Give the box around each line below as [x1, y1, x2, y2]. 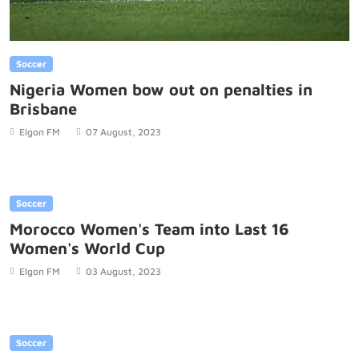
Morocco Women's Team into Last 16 [10, 220, 289, 239]
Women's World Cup [10, 239, 165, 258]
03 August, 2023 [86, 265, 161, 278]
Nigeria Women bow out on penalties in [10, 80, 313, 99]
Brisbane [10, 99, 77, 119]
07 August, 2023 [86, 126, 161, 139]
